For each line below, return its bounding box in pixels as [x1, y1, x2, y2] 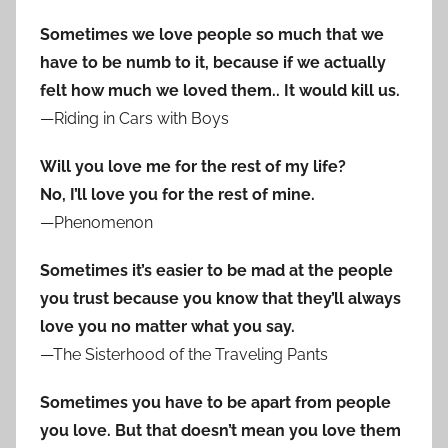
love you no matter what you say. [40, 317, 295, 337]
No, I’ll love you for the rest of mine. [40, 185, 315, 205]
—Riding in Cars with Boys [40, 109, 229, 129]
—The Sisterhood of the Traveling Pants [40, 345, 328, 365]
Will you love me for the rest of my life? [40, 157, 346, 177]
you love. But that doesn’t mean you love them [40, 421, 401, 441]
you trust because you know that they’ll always [40, 289, 401, 309]
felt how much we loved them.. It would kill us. [40, 81, 400, 101]
